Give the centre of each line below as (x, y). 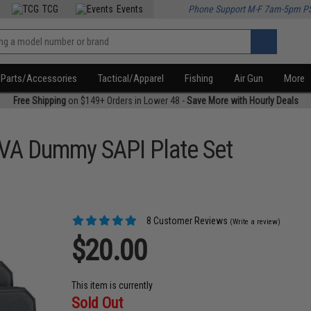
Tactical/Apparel (131, 78)
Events (130, 9)
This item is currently (112, 285)
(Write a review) (255, 222)
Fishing (199, 78)
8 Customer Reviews (186, 221)
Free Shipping (39, 101)
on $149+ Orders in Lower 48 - (126, 101)
